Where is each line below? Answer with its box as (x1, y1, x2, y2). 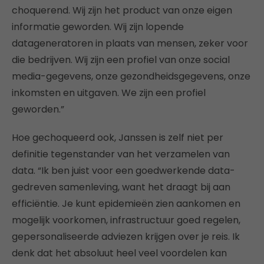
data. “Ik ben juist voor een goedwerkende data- (12, 164, 235, 178)
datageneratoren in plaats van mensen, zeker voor (12, 37, 248, 51)
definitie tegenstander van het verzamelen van (12, 147, 230, 161)
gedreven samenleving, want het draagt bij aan (12, 180, 230, 194)
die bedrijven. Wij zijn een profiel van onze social (12, 53, 230, 67)
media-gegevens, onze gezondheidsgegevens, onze (12, 70, 250, 84)
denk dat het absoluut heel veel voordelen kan (12, 246, 227, 260)
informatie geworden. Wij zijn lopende (12, 20, 184, 34)
